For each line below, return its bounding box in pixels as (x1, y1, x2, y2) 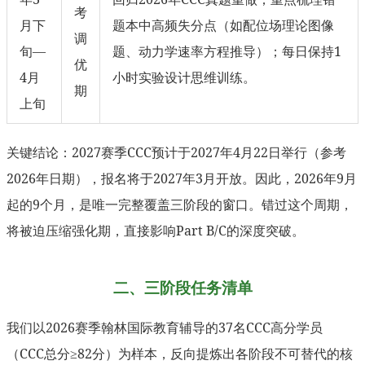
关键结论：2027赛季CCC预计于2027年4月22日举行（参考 (7, 143, 346, 161)
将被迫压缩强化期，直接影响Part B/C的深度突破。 (7, 221, 305, 240)
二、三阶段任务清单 (112, 276, 253, 297)
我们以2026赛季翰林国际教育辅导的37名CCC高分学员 (7, 318, 323, 336)
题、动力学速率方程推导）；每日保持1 (112, 42, 341, 60)
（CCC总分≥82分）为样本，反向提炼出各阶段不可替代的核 (7, 344, 353, 363)
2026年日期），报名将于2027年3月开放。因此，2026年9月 (7, 169, 357, 187)
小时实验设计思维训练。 (112, 68, 256, 86)
